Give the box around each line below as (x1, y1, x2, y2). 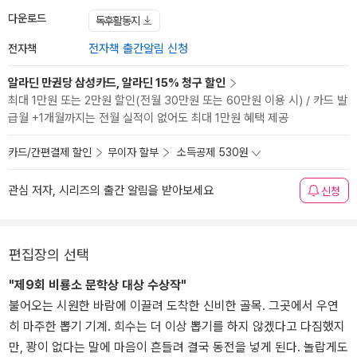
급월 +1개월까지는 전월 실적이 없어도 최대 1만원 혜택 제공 (8, 111, 288, 125)
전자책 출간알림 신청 (88, 41, 188, 56)
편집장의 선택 (9, 246, 89, 263)
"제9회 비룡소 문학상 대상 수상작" (9, 277, 186, 292)
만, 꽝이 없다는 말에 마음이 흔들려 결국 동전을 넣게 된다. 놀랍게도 (9, 339, 348, 355)
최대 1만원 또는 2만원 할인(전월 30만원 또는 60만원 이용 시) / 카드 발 (8, 93, 347, 108)
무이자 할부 (108, 146, 159, 159)
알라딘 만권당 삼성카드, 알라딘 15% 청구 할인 (8, 76, 226, 90)
